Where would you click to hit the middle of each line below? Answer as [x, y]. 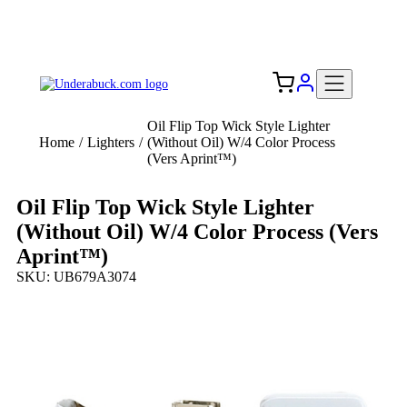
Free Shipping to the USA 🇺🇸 [203, 39]
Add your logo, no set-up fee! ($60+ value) [203, 22]
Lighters [111, 142]
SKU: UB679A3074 [76, 277]
